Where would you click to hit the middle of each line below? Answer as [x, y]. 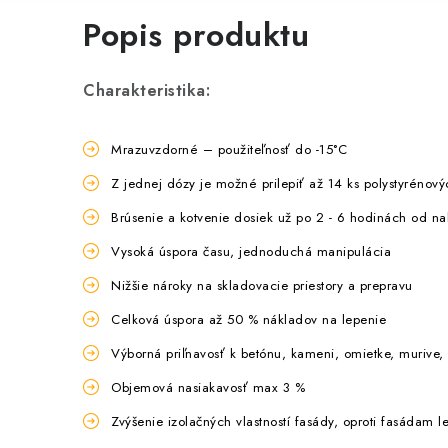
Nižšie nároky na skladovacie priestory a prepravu [262, 286]
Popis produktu [196, 35]
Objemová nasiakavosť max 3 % [208, 388]
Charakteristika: [146, 91]
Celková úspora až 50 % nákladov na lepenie [248, 320]
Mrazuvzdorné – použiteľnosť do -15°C [229, 150]
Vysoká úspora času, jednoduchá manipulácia [251, 252]
